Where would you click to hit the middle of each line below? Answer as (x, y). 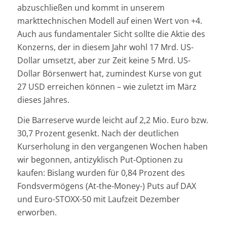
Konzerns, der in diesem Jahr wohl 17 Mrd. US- (105, 47)
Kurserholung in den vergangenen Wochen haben (112, 146)
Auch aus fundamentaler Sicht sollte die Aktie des (111, 34)
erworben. (37, 212)
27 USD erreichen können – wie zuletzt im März (107, 87)
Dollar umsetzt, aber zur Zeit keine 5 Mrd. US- (104, 61)
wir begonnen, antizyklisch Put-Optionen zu (100, 159)
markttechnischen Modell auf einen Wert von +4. (109, 21)
